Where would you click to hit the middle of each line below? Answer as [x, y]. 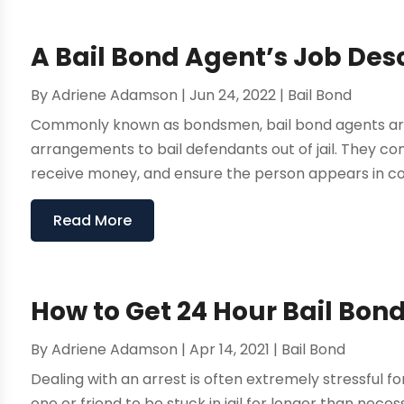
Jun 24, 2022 [233, 96]
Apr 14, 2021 [230, 350]
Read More [93, 221]
